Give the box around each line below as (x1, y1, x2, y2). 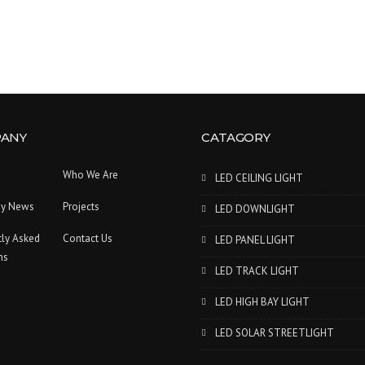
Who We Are (62, 168, 118, 182)
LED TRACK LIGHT (214, 264, 299, 278)
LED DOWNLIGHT (214, 202, 295, 216)
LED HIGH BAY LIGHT (214, 295, 310, 309)
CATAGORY (200, 130, 271, 145)
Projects (62, 200, 99, 213)
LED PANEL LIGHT (214, 233, 295, 247)
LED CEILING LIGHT (214, 171, 303, 185)
